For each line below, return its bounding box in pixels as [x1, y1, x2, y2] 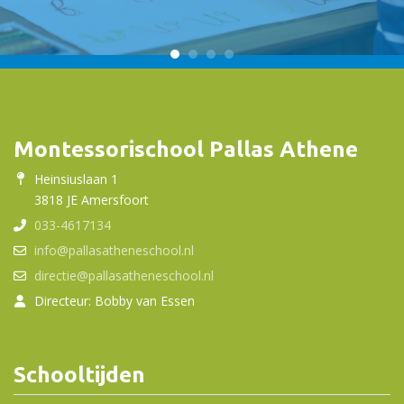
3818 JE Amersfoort [34, 191, 149, 209]
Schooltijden [14, 362, 145, 388]
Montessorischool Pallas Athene [14, 136, 358, 162]
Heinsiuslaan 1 [34, 170, 118, 188]
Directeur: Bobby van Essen [34, 292, 195, 310]
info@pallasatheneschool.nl [34, 242, 194, 260]
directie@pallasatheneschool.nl [34, 267, 214, 285]
